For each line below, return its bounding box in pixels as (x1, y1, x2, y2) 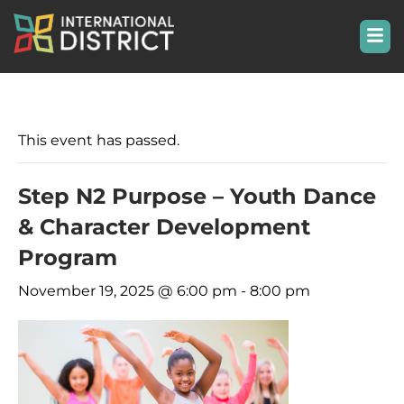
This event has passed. (18, 132, 179, 149)
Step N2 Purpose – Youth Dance (18, 183, 376, 209)
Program (18, 244, 117, 271)
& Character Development (18, 214, 310, 240)
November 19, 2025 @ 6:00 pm (18, 282, 237, 299)
